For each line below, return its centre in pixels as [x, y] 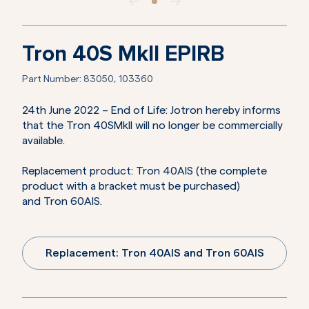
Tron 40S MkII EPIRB [123, 55]
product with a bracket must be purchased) [131, 187]
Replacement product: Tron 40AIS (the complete [144, 171]
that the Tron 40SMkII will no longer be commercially [152, 126]
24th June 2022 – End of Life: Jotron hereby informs [151, 111]
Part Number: [53, 80]
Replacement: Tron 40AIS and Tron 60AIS [154, 253]
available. [43, 141]
